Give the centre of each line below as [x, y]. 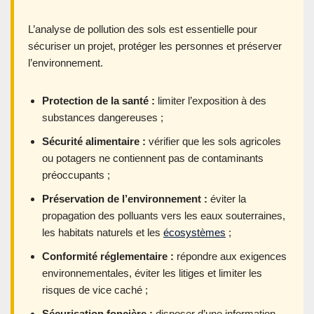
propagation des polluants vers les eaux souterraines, [164, 215]
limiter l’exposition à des [211, 100]
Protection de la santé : [98, 100]
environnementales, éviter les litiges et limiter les [152, 273]
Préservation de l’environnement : [125, 198]
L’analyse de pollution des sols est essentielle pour [143, 29]
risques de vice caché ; [95, 289]
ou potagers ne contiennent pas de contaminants [153, 158]
